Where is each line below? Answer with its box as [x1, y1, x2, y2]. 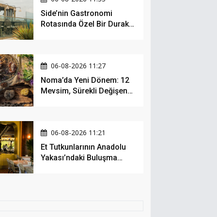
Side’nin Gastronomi [41, 9, 113, 18]
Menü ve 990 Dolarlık [41, 97, 115, 107]
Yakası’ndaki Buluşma [41, 153, 118, 163]
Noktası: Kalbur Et [41, 164, 104, 173]
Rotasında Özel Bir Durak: [41, 19, 131, 29]
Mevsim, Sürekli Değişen [41, 86, 128, 96]
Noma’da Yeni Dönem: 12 [41, 76, 130, 85]
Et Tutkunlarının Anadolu [41, 142, 126, 152]
